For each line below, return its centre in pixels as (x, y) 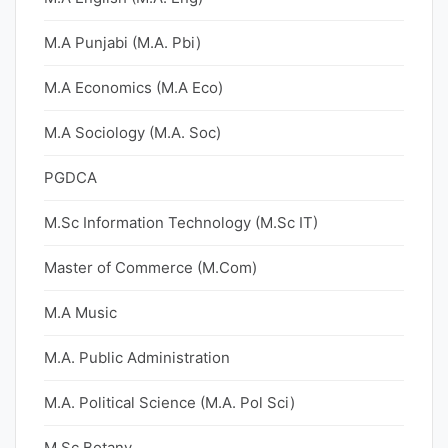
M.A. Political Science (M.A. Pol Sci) (169, 402)
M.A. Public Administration (137, 357)
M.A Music (80, 312)
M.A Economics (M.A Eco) (133, 87)
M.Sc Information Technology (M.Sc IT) (181, 222)
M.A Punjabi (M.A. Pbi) (122, 42)
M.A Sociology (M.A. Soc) (132, 132)
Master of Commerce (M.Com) (150, 267)
